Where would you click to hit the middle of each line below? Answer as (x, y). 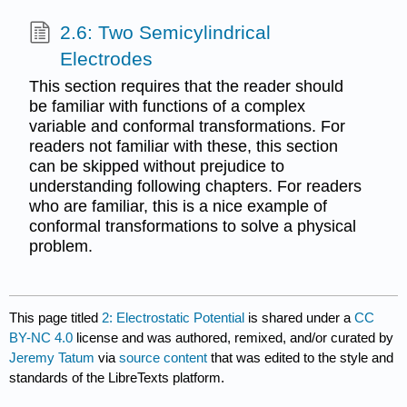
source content (164, 357)
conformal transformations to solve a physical (192, 226)
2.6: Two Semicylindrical (165, 33)
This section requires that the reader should (186, 86)
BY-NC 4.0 (41, 337)
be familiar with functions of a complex (167, 106)
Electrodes (106, 59)
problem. (60, 246)
